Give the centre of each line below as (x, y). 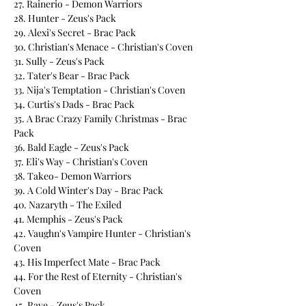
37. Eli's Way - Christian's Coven (81, 162)
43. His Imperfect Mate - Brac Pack (87, 262)
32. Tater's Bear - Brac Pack (72, 75)
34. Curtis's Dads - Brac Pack (74, 104)
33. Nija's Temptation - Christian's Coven (99, 90)
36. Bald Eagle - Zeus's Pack (71, 147)
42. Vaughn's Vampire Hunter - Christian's (102, 233)
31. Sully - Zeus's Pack (59, 61)
